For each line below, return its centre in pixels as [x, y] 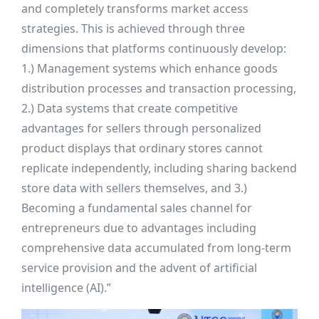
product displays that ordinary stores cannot [142, 148]
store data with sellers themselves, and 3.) [134, 188]
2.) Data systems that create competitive [130, 109]
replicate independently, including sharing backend [159, 168]
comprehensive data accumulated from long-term [156, 248]
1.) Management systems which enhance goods [150, 69]
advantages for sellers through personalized [141, 129]
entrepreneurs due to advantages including [139, 228]
